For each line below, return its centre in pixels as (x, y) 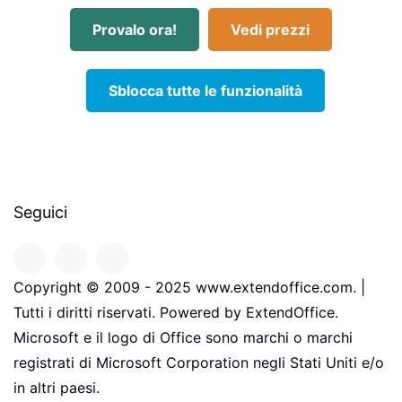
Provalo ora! (135, 30)
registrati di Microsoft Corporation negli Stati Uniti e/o (199, 363)
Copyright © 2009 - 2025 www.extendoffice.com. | (189, 288)
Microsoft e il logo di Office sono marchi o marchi (183, 338)
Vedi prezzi (270, 30)
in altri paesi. (57, 388)
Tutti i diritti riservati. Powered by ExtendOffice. (176, 313)
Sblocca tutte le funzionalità (205, 91)
